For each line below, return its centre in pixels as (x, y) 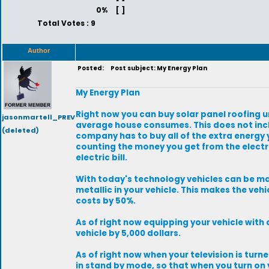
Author (39, 50)
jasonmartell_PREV (38, 117)
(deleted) (20, 130)
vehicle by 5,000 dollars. (128, 233)
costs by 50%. (106, 201)
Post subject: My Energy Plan (157, 68)
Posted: (91, 68)
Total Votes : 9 (66, 23)
